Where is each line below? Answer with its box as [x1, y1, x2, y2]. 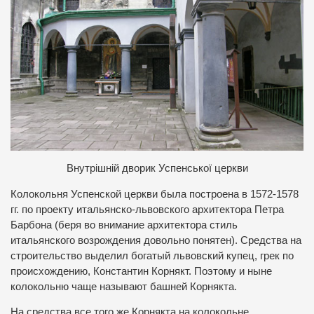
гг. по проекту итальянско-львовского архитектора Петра [11, 203, 284, 215]
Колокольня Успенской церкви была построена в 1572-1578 [11, 188, 299, 200]
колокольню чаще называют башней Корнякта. [11, 280, 237, 292]
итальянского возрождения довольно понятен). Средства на [11, 234, 301, 246]
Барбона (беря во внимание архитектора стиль [11, 219, 238, 231]
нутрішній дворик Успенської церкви [73, 163, 248, 175]
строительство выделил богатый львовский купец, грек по [11, 250, 294, 261]
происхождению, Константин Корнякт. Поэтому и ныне [11, 265, 272, 277]
